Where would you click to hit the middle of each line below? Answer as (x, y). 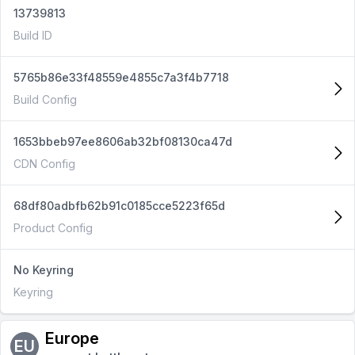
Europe (72, 338)
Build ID (33, 35)
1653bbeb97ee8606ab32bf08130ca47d (123, 141)
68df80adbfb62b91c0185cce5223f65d (119, 206)
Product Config (53, 228)
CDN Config (44, 164)
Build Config (45, 99)
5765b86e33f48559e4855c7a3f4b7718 (121, 77)
